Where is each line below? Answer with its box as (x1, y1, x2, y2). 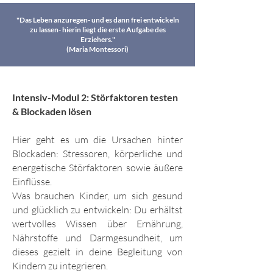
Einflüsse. (12, 175, 52, 188)
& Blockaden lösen (12, 105, 91, 118)
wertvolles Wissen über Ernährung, (12, 218, 183, 230)
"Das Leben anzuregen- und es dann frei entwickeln (16, 15, 179, 25)
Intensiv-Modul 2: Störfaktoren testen (12, 91, 178, 104)
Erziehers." (80, 35, 115, 44)
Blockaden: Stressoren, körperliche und (12, 147, 183, 160)
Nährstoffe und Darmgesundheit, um (12, 232, 183, 244)
